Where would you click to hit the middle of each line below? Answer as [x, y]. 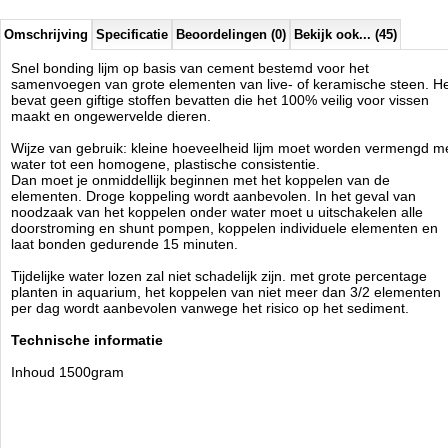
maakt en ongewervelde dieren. [111, 116]
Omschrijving [46, 34]
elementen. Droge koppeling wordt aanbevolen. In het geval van [213, 196]
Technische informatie [87, 340]
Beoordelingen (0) [231, 34]
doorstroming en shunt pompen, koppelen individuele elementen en [224, 228]
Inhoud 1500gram [67, 372]
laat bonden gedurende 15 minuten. [126, 244]
